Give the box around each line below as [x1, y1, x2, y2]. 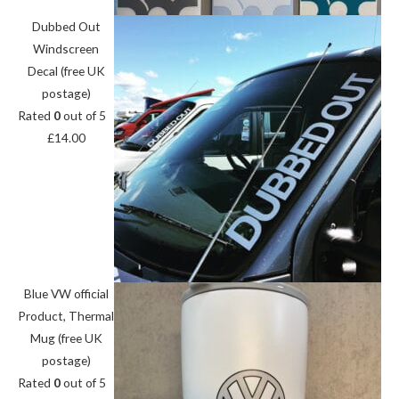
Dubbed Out [31, 18, 101, 34]
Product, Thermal [18, 307, 114, 323]
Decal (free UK [27, 62, 105, 78]
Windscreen [33, 40, 99, 56]
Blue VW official [23, 285, 109, 301]
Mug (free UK [29, 330, 102, 346]
